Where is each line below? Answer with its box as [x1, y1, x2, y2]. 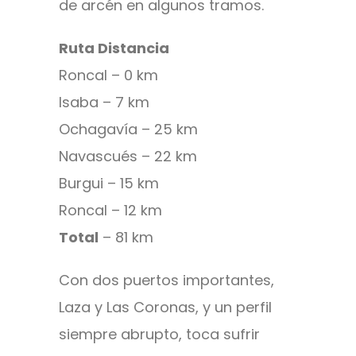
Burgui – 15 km [59, 173, 159, 194]
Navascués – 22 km [59, 146, 197, 167]
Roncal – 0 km [59, 65, 158, 86]
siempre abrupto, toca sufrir [59, 324, 260, 345]
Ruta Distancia [59, 38, 169, 59]
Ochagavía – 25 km [59, 119, 198, 140]
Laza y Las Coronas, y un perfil [59, 297, 272, 318]
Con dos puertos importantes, [59, 270, 274, 291]
